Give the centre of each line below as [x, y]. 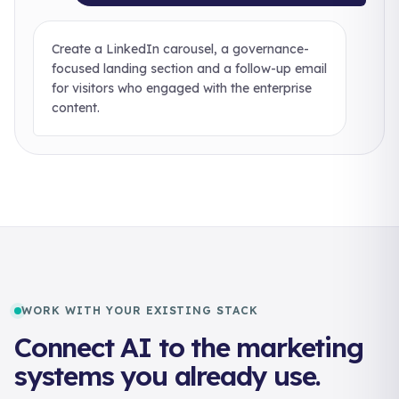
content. [76, 108]
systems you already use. [168, 376]
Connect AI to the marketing [189, 347]
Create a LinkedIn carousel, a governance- [180, 49]
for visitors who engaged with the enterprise [182, 88]
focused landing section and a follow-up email [189, 69]
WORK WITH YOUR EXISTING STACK [140, 310]
